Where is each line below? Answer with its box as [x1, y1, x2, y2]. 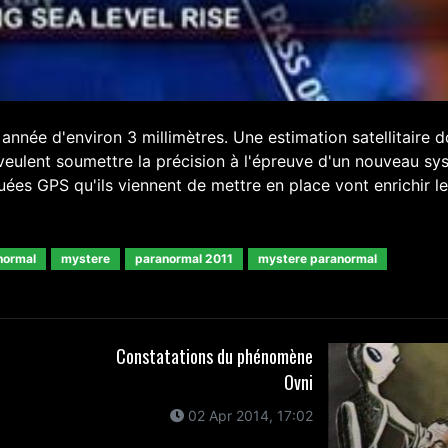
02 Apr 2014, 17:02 [184, 406, 314, 424]
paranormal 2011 [135, 250, 233, 266]
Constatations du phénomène [116, 342, 314, 369]
